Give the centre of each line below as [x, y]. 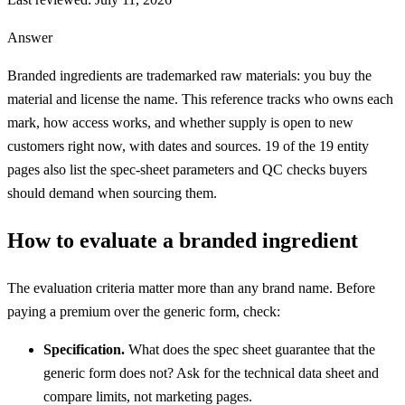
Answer [30, 37]
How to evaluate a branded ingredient [183, 240]
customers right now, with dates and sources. [136, 146]
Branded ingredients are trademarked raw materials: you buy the [189, 75]
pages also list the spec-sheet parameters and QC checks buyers [187, 169]
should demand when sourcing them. [112, 193]
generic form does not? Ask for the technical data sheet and [211, 372]
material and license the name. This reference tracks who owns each [200, 99]
